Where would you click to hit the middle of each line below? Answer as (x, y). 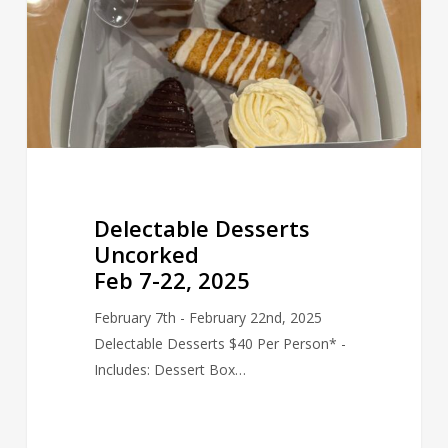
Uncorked (146, 254)
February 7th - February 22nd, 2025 (207, 318)
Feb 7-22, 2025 (171, 280)
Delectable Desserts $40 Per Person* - (219, 344)
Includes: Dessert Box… (169, 370)
